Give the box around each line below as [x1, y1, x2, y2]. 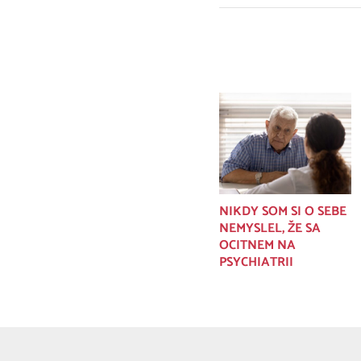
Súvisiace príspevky [219, 51, 334, 76]
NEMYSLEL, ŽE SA [219, 217, 321, 239]
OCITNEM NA [219, 234, 296, 256]
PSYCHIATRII [219, 251, 293, 273]
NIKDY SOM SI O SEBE [219, 200, 346, 222]
